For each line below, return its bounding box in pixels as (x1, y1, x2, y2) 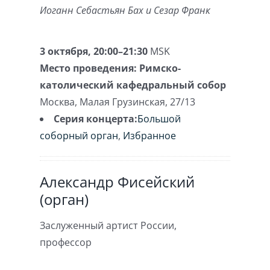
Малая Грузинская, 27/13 (80, 95, 196, 108)
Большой (137, 112, 181, 125)
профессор (40, 236, 92, 249)
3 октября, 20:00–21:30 (40, 45, 148, 58)
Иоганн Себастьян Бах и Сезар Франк (40, 4, 211, 17)
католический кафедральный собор (40, 78, 227, 92)
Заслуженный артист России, (40, 219, 177, 232)
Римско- (139, 61, 181, 75)
